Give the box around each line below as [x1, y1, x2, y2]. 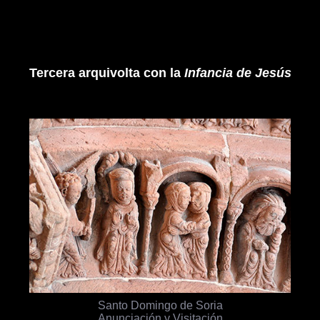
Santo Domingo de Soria [97, 298, 223, 311]
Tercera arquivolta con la [29, 66, 184, 81]
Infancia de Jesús [184, 66, 291, 81]
